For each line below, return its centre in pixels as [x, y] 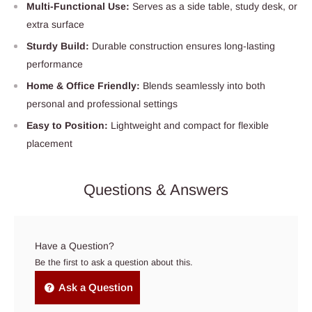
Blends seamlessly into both [204, 85]
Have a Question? [75, 245]
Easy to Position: [69, 125]
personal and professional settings [102, 103]
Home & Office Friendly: [85, 85]
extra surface [55, 24]
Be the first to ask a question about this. [114, 262]
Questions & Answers [156, 189]
